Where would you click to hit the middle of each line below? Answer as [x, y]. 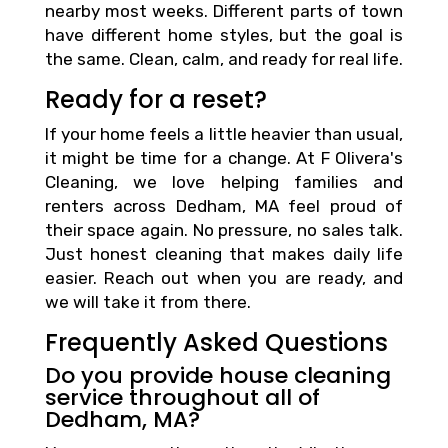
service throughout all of [182, 397]
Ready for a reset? [155, 99]
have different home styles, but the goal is [224, 34]
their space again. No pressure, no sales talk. [224, 229]
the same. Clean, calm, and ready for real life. [223, 58]
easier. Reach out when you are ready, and [224, 277]
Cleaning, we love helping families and [224, 181]
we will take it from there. [147, 301]
